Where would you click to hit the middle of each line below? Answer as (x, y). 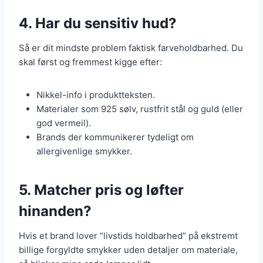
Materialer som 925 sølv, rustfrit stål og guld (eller (140, 109)
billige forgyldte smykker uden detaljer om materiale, (128, 250)
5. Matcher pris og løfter (101, 190)
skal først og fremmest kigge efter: (90, 62)
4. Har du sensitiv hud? (98, 23)
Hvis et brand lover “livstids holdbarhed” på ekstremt (128, 236)
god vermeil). (64, 123)
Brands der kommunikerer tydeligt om (115, 137)
